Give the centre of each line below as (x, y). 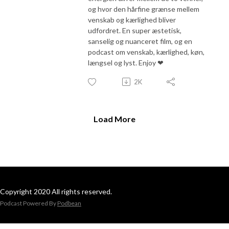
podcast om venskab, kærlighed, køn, (146, 52)
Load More (114, 119)
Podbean (69, 203)
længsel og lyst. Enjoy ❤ (126, 62)
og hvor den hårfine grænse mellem (144, 9)
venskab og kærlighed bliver (132, 19)
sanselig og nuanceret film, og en (140, 41)
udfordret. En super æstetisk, (135, 30)
